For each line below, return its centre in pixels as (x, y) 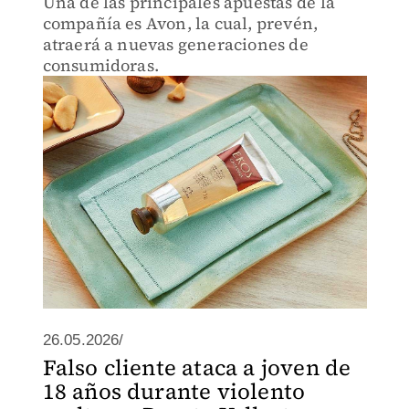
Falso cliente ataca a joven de (197, 367)
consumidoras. (101, 65)
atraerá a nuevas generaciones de (175, 44)
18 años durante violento (174, 391)
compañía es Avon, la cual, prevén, (180, 23)
